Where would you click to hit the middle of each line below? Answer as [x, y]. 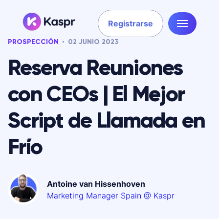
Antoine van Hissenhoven [96, 184]
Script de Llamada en [107, 120]
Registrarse [131, 23]
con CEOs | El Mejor [96, 94]
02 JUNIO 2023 [93, 42]
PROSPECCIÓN [33, 42]
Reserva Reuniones [95, 67]
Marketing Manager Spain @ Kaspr [111, 196]
